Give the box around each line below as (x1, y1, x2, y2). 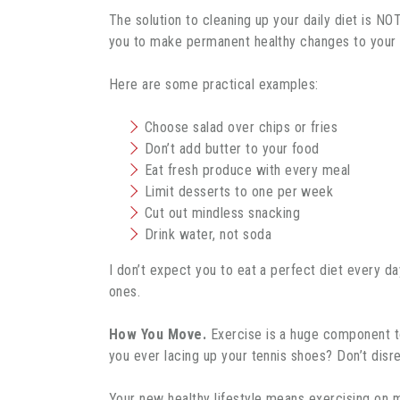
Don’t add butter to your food (145, 139, 320, 157)
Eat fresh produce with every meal (145, 161, 351, 179)
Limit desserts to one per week (145, 182, 334, 200)
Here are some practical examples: (109, 75, 319, 93)
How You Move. (109, 325, 207, 343)
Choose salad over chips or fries (145, 118, 338, 136)
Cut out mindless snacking (145, 204, 300, 221)
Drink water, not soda (145, 225, 272, 243)
